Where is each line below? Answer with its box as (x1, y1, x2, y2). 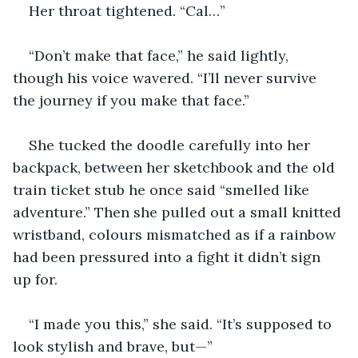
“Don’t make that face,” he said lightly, (29, 46, 292, 65)
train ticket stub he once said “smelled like (13, 180, 313, 199)
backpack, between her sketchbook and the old (13, 157, 339, 177)
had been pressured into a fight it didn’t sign (13, 247, 324, 266)
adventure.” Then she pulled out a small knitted (13, 202, 345, 221)
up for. (13, 269, 58, 288)
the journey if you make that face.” (13, 90, 249, 109)
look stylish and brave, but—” (13, 336, 213, 356)
